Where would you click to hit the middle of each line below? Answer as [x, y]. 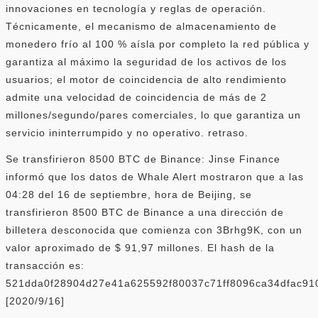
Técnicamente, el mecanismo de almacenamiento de [141, 26]
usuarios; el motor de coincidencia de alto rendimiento [146, 79]
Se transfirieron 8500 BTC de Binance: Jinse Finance [143, 159]
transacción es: [45, 265]
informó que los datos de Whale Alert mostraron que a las [155, 176]
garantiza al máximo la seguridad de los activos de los [146, 61]
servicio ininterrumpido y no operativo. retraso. [127, 132]
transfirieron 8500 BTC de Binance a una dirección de [145, 212]
